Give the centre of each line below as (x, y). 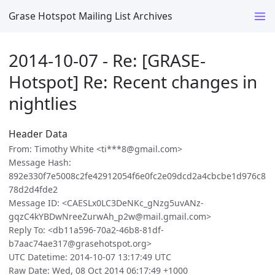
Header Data (38, 134)
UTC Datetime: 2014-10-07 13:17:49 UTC (90, 257)
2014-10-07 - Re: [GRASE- (107, 60)
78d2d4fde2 (33, 190)
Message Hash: (40, 163)
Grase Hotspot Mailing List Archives (91, 16)
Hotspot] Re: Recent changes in (133, 81)
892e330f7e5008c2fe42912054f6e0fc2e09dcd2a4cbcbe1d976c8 (137, 176)
